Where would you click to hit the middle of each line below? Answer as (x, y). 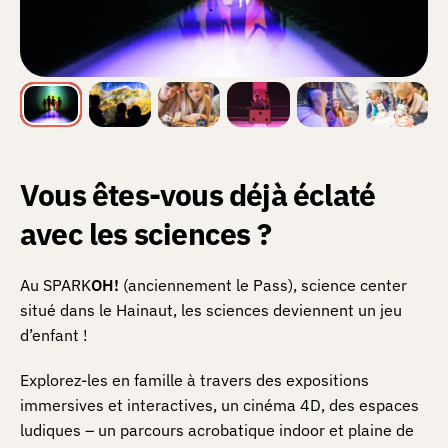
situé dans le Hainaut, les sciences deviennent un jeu (211, 310)
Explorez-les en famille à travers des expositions (194, 380)
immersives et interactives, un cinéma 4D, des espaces (219, 405)
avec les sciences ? (145, 234)
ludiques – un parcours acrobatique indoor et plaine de (217, 430)
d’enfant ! (54, 335)
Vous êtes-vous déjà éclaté (198, 195)
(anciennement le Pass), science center (263, 285)
